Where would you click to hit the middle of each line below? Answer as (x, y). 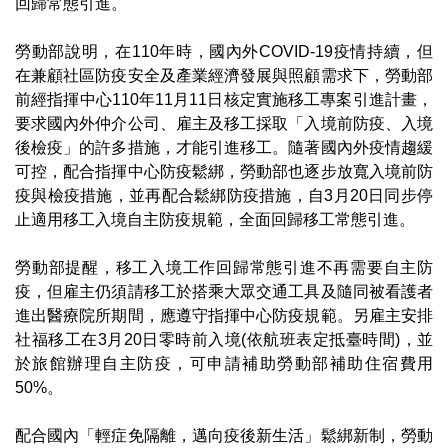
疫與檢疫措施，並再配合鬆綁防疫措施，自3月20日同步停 (224, 195)
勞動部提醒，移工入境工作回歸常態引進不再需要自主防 (224, 267)
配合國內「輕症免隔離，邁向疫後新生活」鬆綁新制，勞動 (224, 435)
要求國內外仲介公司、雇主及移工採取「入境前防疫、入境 (224, 123)
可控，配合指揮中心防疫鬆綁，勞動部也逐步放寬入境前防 (224, 171)
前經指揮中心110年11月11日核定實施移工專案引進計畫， (224, 99)
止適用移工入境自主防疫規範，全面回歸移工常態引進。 (215, 219)
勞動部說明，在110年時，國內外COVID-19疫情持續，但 (224, 51)
